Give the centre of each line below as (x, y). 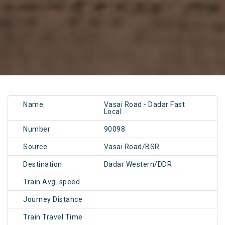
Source (35, 147)
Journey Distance (53, 200)
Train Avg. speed (51, 182)
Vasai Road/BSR (132, 147)
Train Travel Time (53, 217)
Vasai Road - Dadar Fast (144, 105)
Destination (43, 164)
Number (37, 129)
